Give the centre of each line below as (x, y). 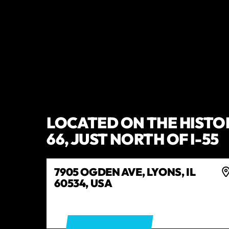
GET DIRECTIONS (97, 210)
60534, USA (83, 183)
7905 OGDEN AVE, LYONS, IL (125, 172)
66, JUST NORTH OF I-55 (133, 139)
